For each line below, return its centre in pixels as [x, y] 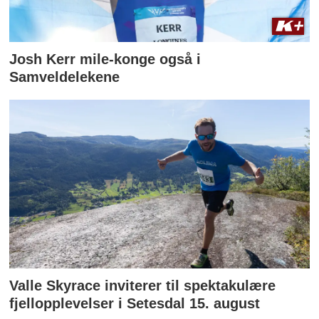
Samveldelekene [65, 77]
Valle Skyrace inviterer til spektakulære [143, 285]
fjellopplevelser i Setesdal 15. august [135, 303]
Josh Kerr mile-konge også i [105, 59]
